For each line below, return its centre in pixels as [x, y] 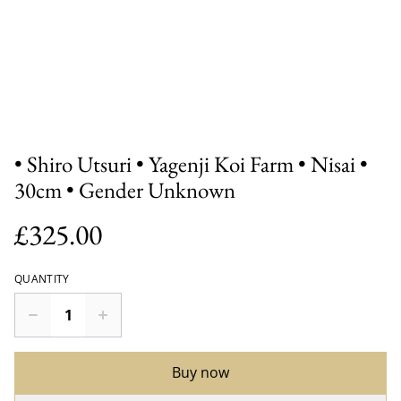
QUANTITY [42, 279]
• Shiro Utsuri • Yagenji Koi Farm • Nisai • [191, 164]
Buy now [200, 373]
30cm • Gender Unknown [125, 190]
